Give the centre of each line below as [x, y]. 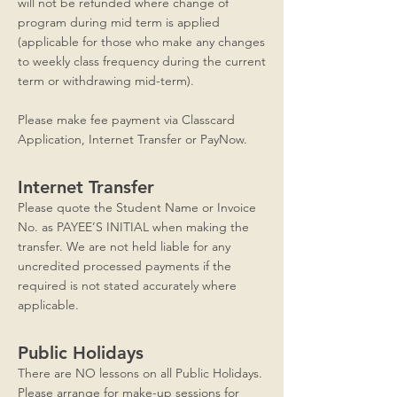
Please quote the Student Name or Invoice [137, 207]
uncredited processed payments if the [125, 266]
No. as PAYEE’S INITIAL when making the [133, 227]
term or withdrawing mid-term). [106, 81]
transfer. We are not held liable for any [124, 246]
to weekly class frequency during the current [142, 61]
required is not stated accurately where [127, 285]
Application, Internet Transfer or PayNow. [132, 139]
